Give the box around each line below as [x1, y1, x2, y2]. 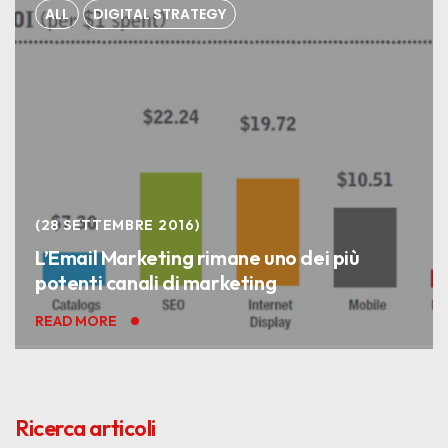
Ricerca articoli [15, 414, 156, 442]
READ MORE [35, 312, 117, 330]
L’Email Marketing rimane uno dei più [35, 245, 360, 270]
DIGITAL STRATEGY [93, 4, 226, 24]
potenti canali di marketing [35, 270, 277, 295]
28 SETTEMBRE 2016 [40, 216, 195, 234]
